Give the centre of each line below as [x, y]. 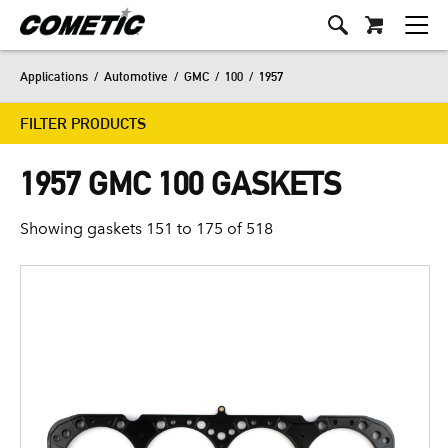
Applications [54, 76]
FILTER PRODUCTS [83, 123]
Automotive [136, 76]
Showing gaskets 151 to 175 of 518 [146, 228]
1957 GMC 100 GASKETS [180, 183]
